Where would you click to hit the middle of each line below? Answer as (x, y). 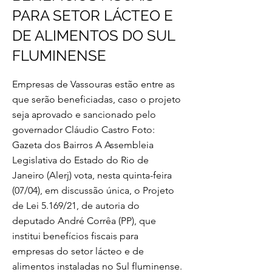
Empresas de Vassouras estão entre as (93, 84)
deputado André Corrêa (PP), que (84, 221)
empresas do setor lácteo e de (78, 251)
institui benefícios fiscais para (75, 236)
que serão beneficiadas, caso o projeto (97, 99)
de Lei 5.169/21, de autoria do (76, 206)
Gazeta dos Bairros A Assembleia (83, 145)
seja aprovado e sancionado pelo (84, 114)
